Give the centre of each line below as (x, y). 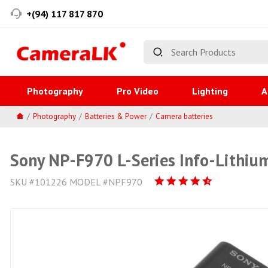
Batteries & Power (116, 116)
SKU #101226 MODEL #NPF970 (76, 182)
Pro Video (138, 91)
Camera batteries (184, 116)
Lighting (210, 91)
